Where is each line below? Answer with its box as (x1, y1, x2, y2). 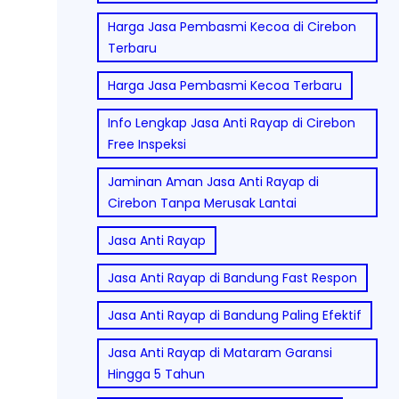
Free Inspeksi (108, 134, 186, 153)
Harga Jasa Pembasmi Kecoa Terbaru (108, 76, 342, 94)
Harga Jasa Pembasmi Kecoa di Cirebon (108, 17, 356, 36)
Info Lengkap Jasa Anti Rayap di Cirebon (108, 113, 355, 132)
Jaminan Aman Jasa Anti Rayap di (108, 172, 319, 191)
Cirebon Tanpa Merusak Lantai (108, 193, 297, 212)
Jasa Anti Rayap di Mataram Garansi (108, 343, 332, 362)
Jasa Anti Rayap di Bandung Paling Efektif (108, 305, 362, 324)
